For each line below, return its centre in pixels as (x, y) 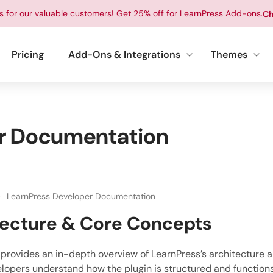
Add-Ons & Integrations (124, 55)
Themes (229, 55)
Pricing (28, 55)
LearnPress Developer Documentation (81, 196)
